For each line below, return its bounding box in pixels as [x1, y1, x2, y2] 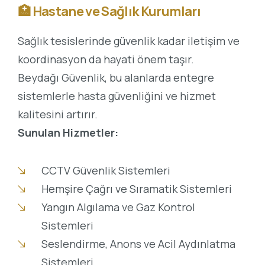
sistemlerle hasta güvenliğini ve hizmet [18, 88, 216, 103]
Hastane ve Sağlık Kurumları [32, 2, 201, 21]
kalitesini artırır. [18, 106, 98, 121]
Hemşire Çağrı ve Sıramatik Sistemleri [41, 182, 232, 196]
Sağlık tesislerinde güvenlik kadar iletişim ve [18, 33, 240, 48]
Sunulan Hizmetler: [18, 125, 118, 140]
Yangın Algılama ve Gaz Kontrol [41, 200, 195, 215]
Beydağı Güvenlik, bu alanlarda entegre [18, 70, 214, 85]
